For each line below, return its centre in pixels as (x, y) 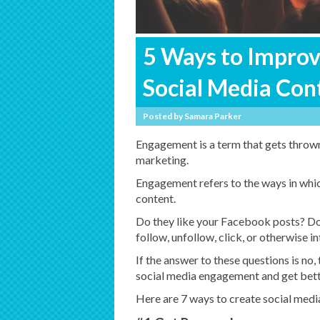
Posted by (162, 116)
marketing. (162, 160)
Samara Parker (212, 116)
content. (155, 199)
